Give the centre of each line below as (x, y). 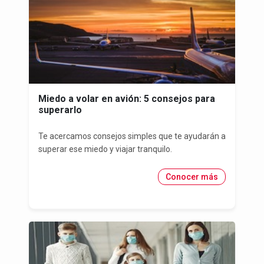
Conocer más (192, 177)
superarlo (60, 110)
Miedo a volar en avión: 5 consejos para (127, 99)
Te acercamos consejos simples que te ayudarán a (132, 136)
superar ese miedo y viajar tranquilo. (105, 149)
